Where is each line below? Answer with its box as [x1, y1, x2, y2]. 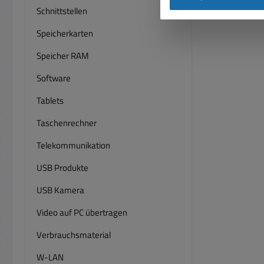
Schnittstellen [37, 4, 87, 18]
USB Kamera [37, 183, 84, 197]
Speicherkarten [37, 26, 93, 40]
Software [37, 71, 71, 85]
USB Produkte [37, 160, 88, 174]
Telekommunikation [37, 138, 110, 152]
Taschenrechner [37, 115, 97, 130]
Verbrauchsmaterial [37, 227, 111, 242]
